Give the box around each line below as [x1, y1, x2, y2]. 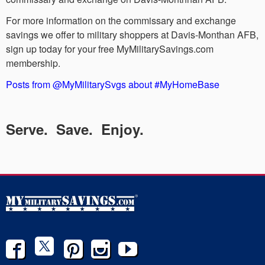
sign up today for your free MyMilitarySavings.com [6, 41, 214, 56]
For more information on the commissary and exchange [6, 13, 236, 27]
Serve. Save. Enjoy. [6, 118, 144, 139]
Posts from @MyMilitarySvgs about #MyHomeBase [6, 77, 219, 91]
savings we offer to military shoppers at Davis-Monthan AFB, [6, 27, 258, 41]
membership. [6, 56, 60, 70]
